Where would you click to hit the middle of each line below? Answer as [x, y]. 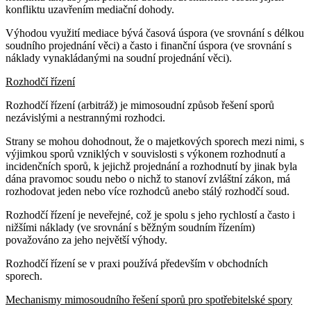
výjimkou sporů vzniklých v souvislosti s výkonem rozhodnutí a [145, 153]
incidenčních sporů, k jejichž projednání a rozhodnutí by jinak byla [151, 166]
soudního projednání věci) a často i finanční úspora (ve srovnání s [149, 45]
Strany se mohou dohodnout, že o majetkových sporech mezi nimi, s [155, 141]
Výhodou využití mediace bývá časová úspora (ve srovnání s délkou [155, 33]
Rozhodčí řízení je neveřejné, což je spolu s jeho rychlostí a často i [150, 215]
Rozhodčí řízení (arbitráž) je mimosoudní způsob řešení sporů [140, 105]
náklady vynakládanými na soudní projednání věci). [119, 58]
